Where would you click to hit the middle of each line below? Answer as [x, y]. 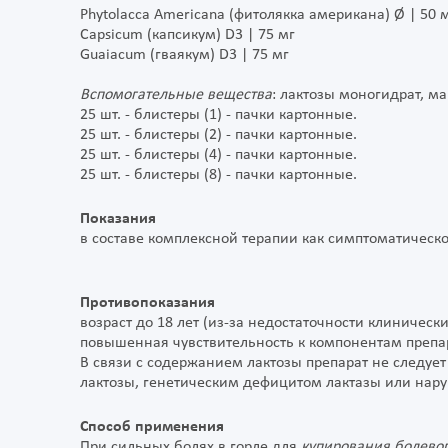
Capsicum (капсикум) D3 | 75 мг [187, 35]
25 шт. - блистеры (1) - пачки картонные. [218, 115]
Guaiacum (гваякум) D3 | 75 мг [184, 55]
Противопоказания [147, 303]
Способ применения [152, 427]
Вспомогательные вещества [176, 95]
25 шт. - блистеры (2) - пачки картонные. [218, 135]
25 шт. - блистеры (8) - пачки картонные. [218, 175]
